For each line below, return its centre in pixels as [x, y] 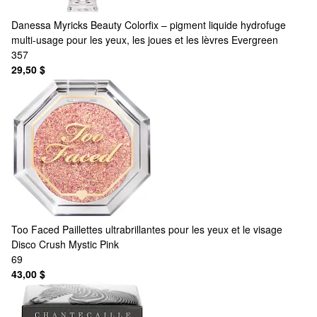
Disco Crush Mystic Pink [65, 244]
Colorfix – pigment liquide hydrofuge [205, 24]
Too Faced [35, 229]
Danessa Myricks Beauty [67, 24]
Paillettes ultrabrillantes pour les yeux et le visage [172, 229]
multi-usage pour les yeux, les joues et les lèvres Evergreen [145, 39]
